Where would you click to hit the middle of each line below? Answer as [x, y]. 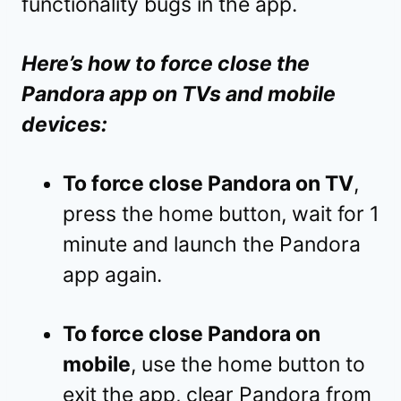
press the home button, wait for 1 [221, 214]
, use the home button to [248, 365]
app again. [112, 275]
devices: [64, 125]
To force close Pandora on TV [208, 184]
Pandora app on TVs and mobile [179, 94]
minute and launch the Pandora [212, 245]
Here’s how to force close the [166, 64]
